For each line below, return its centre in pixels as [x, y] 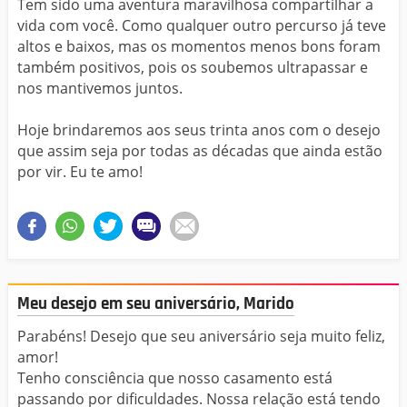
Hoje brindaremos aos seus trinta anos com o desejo [199, 129]
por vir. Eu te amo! [80, 171]
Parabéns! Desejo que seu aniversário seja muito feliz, [201, 337]
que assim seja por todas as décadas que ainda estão [200, 150]
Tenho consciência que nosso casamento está [175, 378]
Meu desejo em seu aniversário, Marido [156, 303]
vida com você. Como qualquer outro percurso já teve [202, 25]
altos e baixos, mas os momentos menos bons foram [199, 46]
